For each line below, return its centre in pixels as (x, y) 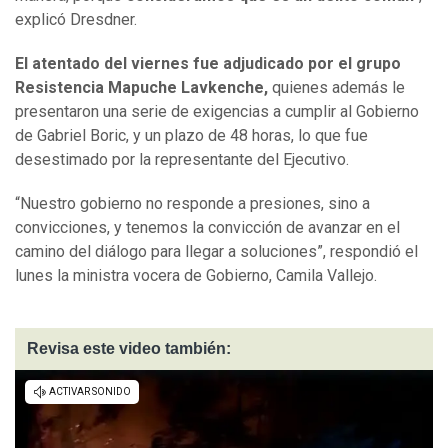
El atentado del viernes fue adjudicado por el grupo (208, 64)
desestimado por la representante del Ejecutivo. (182, 160)
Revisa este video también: (129, 349)
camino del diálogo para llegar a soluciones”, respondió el (216, 252)
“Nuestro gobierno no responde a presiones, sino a (192, 204)
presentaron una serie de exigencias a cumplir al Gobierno (217, 112)
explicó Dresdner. (76, 20)
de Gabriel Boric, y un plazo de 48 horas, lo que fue (191, 136)
